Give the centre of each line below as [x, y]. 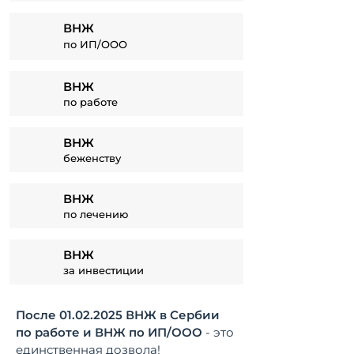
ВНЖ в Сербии [171, 315]
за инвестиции [104, 270]
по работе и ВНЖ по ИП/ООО [111, 332]
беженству [92, 158]
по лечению [96, 214]
